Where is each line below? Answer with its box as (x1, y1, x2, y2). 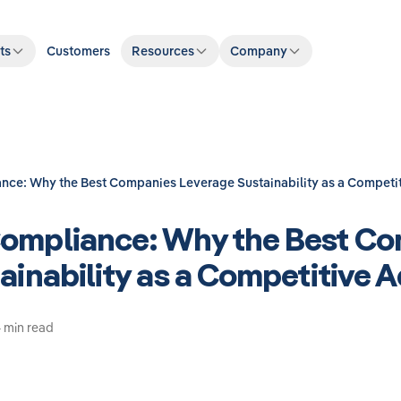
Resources (132, 43, 195, 59)
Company (230, 43, 288, 59)
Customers (47, 43, 111, 59)
